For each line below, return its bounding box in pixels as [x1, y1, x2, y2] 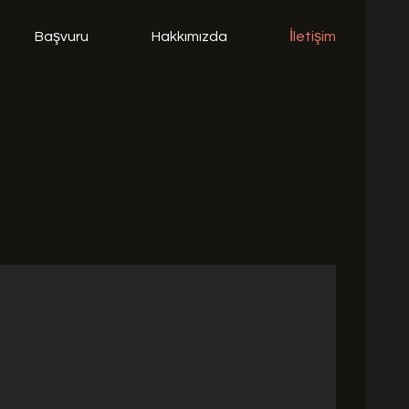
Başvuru [35, 29, 89, 44]
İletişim [289, 29, 336, 44]
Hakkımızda [152, 29, 227, 44]
